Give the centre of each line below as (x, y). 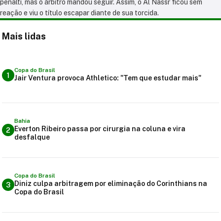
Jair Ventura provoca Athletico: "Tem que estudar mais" (108, 78)
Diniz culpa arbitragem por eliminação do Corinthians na (111, 183)
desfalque (32, 137)
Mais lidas (24, 36)
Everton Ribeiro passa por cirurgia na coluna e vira (100, 129)
